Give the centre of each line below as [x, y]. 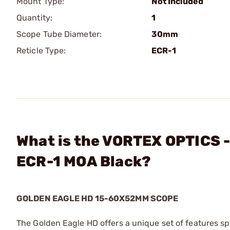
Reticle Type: [41, 51]
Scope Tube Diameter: [59, 34]
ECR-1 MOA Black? [84, 161]
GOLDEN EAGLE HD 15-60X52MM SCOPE [98, 198]
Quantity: [34, 18]
